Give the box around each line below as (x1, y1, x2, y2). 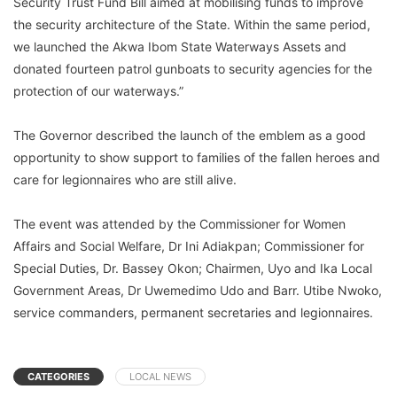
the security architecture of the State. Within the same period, (13, 16, 370, 32)
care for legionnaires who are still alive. (13, 171, 237, 187)
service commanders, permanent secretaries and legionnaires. (13, 304, 373, 320)
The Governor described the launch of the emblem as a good (13, 127, 366, 143)
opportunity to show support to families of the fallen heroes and (13, 149, 380, 165)
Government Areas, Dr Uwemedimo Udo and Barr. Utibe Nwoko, (13, 282, 382, 298)
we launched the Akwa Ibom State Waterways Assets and (13, 38, 346, 54)
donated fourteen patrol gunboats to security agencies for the (13, 60, 372, 76)
